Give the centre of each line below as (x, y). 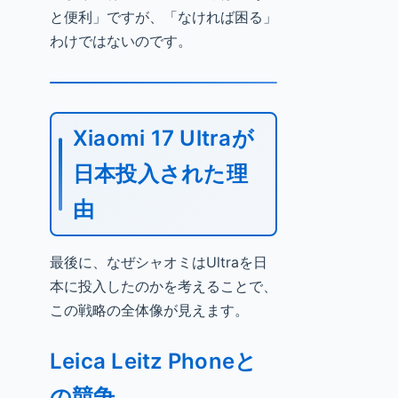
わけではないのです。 (121, 41)
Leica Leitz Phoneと (154, 361)
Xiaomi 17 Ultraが (163, 138)
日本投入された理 (160, 174)
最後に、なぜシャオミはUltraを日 (159, 262)
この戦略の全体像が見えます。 (149, 310)
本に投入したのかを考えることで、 (163, 286)
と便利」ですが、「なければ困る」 (163, 17)
